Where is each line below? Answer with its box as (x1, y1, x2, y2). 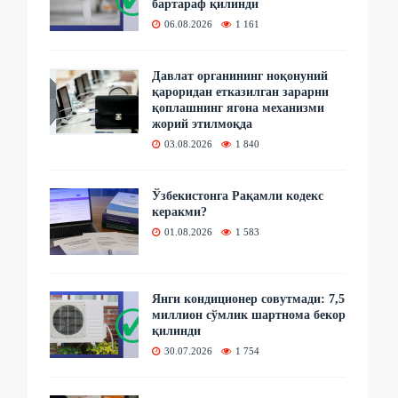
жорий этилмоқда (152, 116, 253, 131)
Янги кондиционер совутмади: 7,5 (152, 291, 346, 306)
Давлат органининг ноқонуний (152, 68, 329, 83)
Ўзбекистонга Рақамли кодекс (152, 188, 324, 203)
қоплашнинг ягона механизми (152, 100, 325, 115)
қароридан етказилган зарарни (152, 84, 330, 99)
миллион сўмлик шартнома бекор (152, 307, 346, 322)
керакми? (152, 204, 208, 219)
